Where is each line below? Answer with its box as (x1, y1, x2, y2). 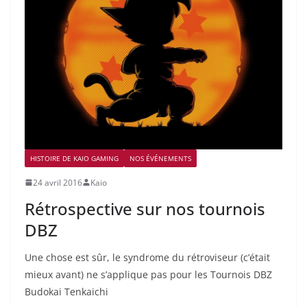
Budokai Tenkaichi (25, 284, 108, 298)
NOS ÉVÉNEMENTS (130, 153, 191, 163)
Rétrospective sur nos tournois (25, 197, 265, 220)
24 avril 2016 (33, 176, 82, 188)
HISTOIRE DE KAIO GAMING (30, 153, 119, 163)
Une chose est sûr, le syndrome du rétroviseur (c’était (25, 250, 270, 264)
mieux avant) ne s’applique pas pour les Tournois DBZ (25, 267, 272, 281)
